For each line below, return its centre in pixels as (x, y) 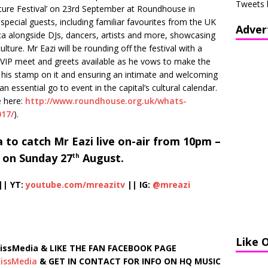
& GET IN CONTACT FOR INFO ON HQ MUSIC (129, 261)
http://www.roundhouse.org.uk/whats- (106, 101)
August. (102, 158)
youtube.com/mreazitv (76, 185)
